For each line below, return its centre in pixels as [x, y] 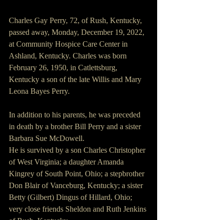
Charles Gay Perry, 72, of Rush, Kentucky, [76, 21]
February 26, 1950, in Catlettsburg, [64, 68]
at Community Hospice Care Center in [69, 44]
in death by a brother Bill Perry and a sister [76, 127]
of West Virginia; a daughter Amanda [67, 162]
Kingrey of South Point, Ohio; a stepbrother [78, 174]
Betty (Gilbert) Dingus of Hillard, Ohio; [71, 197]
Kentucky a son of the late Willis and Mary [76, 80]
